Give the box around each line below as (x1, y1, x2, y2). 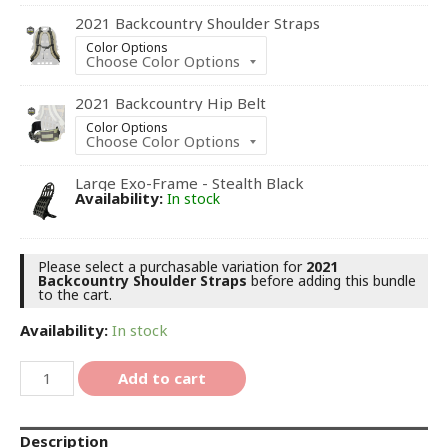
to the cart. (38, 285, 112, 305)
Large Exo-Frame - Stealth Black (75, 172, 304, 193)
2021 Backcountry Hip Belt (75, 92, 266, 113)
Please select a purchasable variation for (38, 257, 306, 277)
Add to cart (118, 367, 207, 388)
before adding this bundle (247, 271, 416, 291)
